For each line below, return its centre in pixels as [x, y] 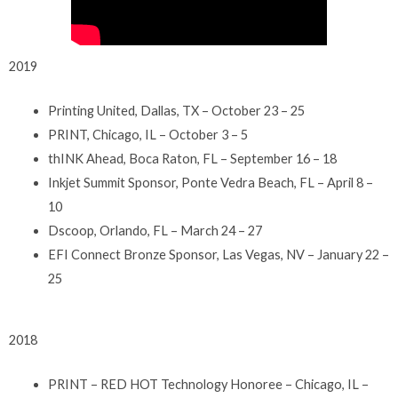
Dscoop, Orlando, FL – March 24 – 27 [155, 230]
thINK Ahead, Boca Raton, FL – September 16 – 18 [192, 158]
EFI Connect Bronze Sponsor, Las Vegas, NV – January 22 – [218, 254]
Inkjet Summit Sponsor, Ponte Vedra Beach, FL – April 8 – [210, 182]
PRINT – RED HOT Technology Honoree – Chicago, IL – [208, 385]
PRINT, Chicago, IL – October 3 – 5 [147, 134]
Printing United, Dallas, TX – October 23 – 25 [176, 110]
